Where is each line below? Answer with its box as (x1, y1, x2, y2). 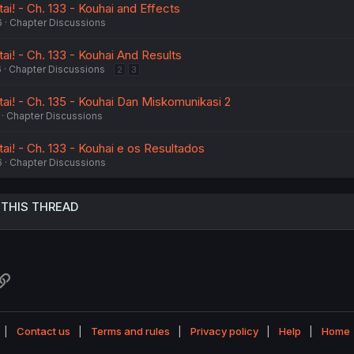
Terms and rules (90, 325, 170, 337)
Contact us (16, 325, 70, 337)
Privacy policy (190, 325, 258, 337)
